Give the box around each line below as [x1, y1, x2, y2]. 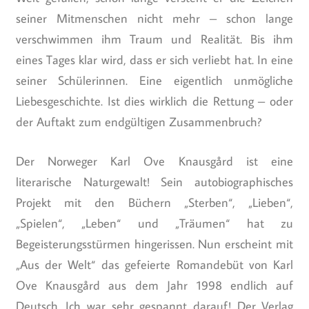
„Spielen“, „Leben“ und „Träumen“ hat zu [15, 215, 294, 231]
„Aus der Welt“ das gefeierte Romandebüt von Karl [15, 256, 294, 272]
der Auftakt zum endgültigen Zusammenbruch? [15, 113, 261, 130]
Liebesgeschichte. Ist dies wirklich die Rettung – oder [15, 92, 294, 109]
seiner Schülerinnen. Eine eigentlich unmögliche [15, 72, 294, 88]
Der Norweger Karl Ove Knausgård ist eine [15, 152, 294, 169]
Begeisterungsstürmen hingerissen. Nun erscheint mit [15, 235, 294, 252]
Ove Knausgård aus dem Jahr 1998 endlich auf [15, 277, 294, 293]
